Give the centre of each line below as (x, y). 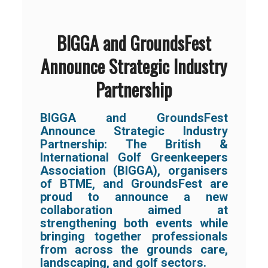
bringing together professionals (134, 237)
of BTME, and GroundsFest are (134, 184)
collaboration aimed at (134, 210)
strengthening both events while (134, 223)
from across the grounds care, (134, 250)
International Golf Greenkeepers (134, 158)
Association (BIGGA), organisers (134, 171)
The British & (177, 144)
